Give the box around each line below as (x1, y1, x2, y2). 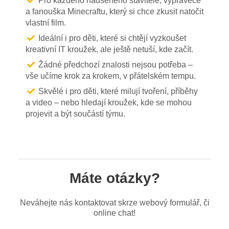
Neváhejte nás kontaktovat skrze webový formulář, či (19, 198, 210, 207)
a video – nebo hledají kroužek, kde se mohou (26, 98, 192, 107)
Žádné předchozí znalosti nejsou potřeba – (38, 60, 193, 69)
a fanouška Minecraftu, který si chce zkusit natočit (26, 7, 203, 16)
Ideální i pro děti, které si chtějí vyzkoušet (38, 33, 186, 42)
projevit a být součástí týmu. (26, 109, 125, 118)
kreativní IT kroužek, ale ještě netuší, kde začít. (26, 44, 193, 54)
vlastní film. (26, 18, 66, 27)
